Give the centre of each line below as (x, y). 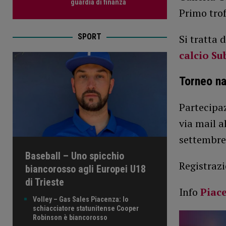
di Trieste (45, 182)
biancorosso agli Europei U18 (86, 169)
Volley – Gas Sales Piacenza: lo (81, 199)
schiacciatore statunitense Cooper (86, 208)
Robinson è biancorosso (70, 217)
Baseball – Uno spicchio (75, 156)
